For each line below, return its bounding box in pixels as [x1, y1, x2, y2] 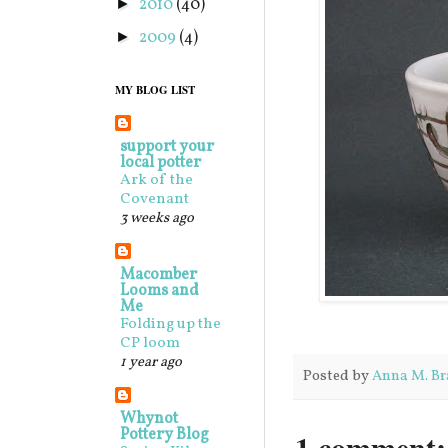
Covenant [120, 189, 189, 210]
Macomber [120, 264, 197, 286]
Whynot [120, 408, 178, 430]
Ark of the [120, 170, 193, 191]
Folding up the [120, 314, 221, 335]
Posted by [303, 366, 372, 388]
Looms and [120, 280, 199, 302]
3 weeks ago [120, 208, 194, 228]
